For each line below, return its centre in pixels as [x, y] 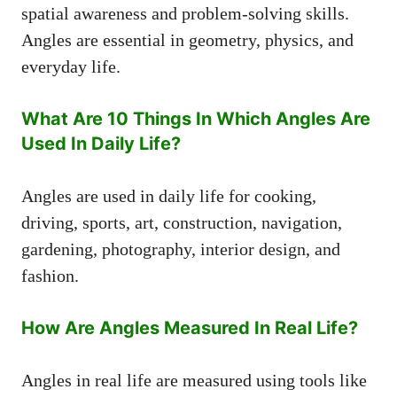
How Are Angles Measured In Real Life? [190, 327]
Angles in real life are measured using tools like [194, 380]
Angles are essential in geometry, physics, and [187, 39]
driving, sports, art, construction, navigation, [182, 222]
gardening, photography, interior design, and [181, 249]
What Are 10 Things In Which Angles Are [196, 118]
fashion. [50, 275]
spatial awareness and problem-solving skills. [185, 13]
